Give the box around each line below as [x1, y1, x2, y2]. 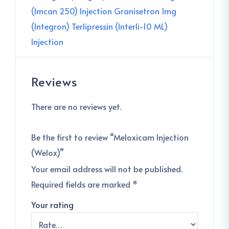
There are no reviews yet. [31, 101, 121, 112]
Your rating [31, 199, 74, 210]
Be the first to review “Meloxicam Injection [31, 131, 189, 143]
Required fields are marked [31, 178, 132, 190]
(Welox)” [31, 147, 64, 158]
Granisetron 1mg [114, 5, 176, 16]
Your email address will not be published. [31, 163, 182, 174]
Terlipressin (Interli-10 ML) [72, 20, 168, 32]
